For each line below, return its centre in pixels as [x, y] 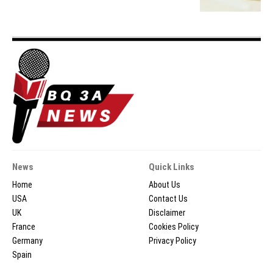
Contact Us [168, 198]
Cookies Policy [174, 226]
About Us [165, 184]
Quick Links [172, 167]
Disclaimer [167, 212]
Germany [27, 240]
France [24, 226]
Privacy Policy [172, 240]
